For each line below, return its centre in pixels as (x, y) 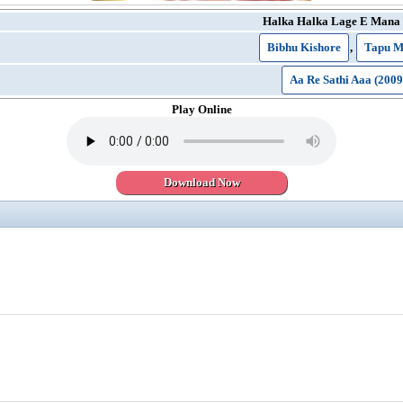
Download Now (201, 182)
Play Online (201, 109)
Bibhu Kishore (304, 47)
